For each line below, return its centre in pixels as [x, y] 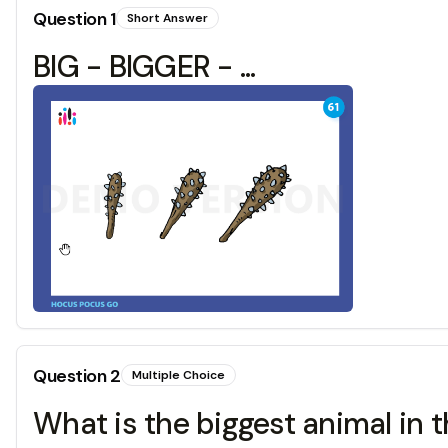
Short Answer [167, 18]
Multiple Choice [178, 375]
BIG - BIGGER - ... [144, 66]
